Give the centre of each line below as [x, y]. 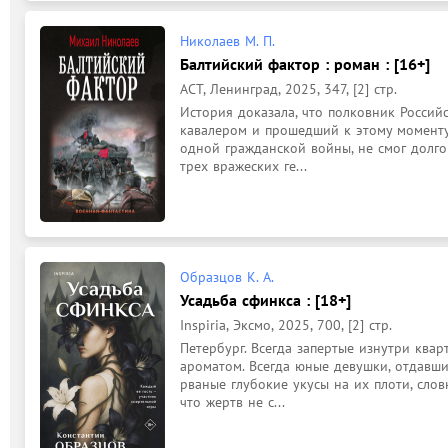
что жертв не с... [232, 402]
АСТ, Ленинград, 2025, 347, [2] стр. [288, 88]
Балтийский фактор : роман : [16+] [305, 63]
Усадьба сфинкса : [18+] [265, 300]
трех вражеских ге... [243, 165]
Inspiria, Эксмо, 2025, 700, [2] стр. [286, 325]
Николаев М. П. [227, 40]
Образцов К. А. [227, 277]
